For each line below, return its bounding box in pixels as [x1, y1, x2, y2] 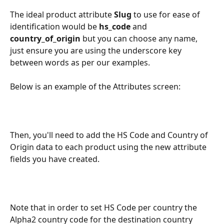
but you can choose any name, [82, 32, 199, 44]
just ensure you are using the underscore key [10, 44, 183, 56]
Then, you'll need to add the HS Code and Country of [10, 129, 210, 140]
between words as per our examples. [10, 56, 150, 68]
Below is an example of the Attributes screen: [10, 81, 180, 92]
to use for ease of [131, 8, 202, 20]
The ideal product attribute [10, 8, 114, 20]
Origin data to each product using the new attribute [10, 141, 208, 152]
